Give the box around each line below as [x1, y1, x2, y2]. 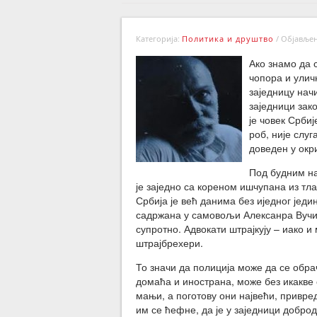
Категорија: [136, 33, 182, 44]
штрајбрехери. [136, 236, 203, 250]
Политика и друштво [182, 33, 274, 44]
